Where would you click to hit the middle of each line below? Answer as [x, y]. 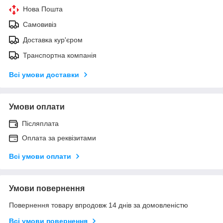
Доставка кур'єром [53, 40]
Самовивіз [40, 24]
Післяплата [40, 123]
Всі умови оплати [40, 156]
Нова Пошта [43, 9]
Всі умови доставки [44, 74]
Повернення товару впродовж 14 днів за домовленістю [99, 205]
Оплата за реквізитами [59, 138]
